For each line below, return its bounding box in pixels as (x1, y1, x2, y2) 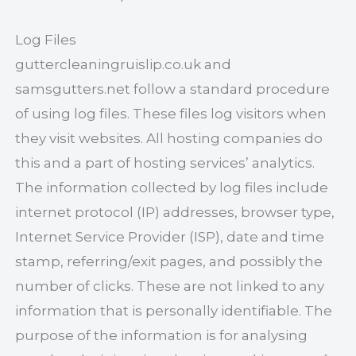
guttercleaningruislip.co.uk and (15, 56, 232, 72)
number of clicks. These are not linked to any (15, 277, 325, 294)
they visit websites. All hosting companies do (15, 130, 323, 146)
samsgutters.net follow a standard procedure (15, 80, 331, 97)
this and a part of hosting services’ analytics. (15, 154, 315, 171)
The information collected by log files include (15, 179, 329, 195)
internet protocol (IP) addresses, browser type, (15, 203, 335, 220)
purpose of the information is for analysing (15, 327, 308, 343)
